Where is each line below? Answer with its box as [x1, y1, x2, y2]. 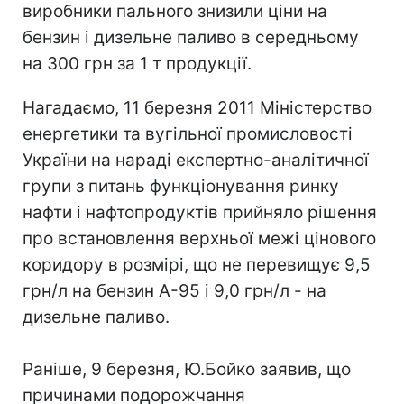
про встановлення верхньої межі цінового [23, 227, 376, 249]
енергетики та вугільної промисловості [23, 123, 353, 144]
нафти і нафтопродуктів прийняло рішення [23, 201, 377, 223]
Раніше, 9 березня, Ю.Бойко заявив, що [23, 358, 351, 380]
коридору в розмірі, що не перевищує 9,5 [23, 253, 371, 275]
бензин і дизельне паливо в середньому [23, 26, 359, 48]
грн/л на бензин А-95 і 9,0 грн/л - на [23, 280, 326, 301]
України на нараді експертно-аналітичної [23, 149, 369, 170]
